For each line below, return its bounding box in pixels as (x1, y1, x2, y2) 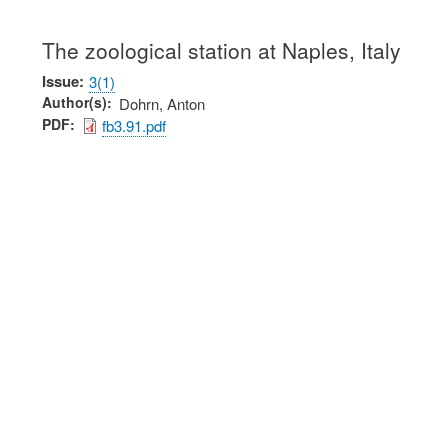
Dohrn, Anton (119, 93, 205, 115)
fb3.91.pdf (102, 115, 166, 137)
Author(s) (42, 92, 107, 113)
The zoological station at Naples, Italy (42, 35, 401, 66)
